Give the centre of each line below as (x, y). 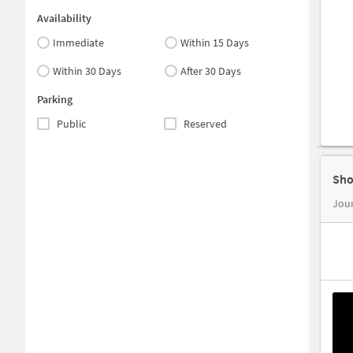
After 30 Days (211, 71)
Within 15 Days (215, 43)
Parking (55, 99)
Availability (64, 18)
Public (71, 124)
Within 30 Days (87, 71)
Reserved (205, 124)
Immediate (78, 43)
